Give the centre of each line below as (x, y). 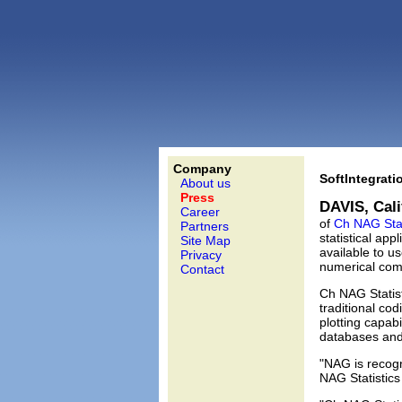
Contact (202, 269)
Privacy (201, 255)
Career (200, 212)
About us (205, 183)
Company (202, 169)
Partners (205, 226)
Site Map (205, 240)
